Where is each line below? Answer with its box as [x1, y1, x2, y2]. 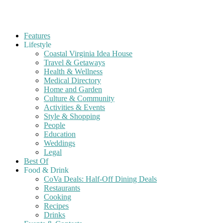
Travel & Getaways [44, 58, 105, 67]
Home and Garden [44, 85, 102, 94]
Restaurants [44, 184, 80, 192]
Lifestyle [24, 40, 51, 49]
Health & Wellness [44, 67, 103, 76]
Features [24, 31, 50, 40]
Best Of [24, 157, 48, 165]
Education [44, 130, 76, 138]
